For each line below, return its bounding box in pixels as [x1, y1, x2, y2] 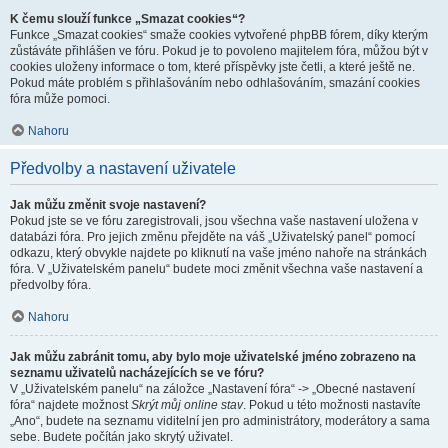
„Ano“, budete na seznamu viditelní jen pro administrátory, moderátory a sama [10, 414, 430, 428]
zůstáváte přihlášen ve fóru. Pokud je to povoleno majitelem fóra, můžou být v [10, 44, 428, 58]
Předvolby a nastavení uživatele [10, 160, 236, 177]
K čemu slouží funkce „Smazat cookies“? [10, 12, 245, 26]
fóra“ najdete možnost [10, 398, 131, 412]
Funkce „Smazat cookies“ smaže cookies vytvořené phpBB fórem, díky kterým [10, 28, 428, 42]
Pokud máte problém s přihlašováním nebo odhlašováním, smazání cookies [10, 76, 420, 90]
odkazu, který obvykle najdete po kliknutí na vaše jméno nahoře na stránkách [10, 246, 427, 260]
